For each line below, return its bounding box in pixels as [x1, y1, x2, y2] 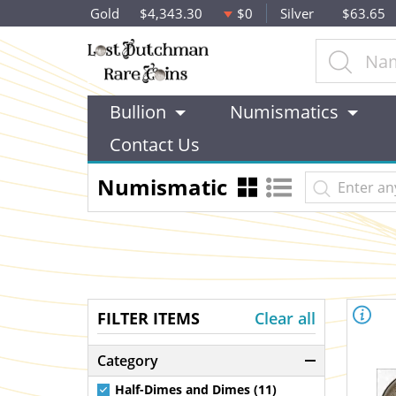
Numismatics [230, 100, 339, 124]
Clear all [254, 308, 316, 329]
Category [97, 351, 158, 370]
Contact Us [110, 133, 200, 156]
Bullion [110, 100, 166, 124]
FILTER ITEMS [97, 308, 200, 329]
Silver [279, 4, 314, 22]
